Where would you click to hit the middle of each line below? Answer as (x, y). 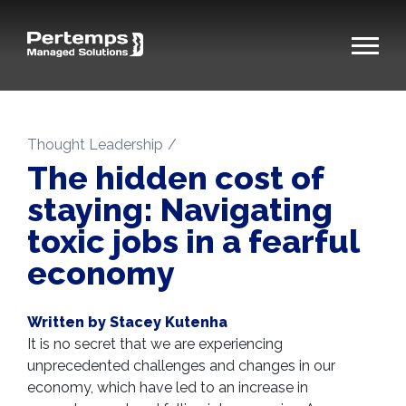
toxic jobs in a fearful (193, 241)
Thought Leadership (95, 144)
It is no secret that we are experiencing (155, 344)
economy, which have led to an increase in (168, 387)
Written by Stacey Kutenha (127, 322)
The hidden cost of (175, 178)
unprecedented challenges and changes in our (181, 366)
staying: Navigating (180, 209)
